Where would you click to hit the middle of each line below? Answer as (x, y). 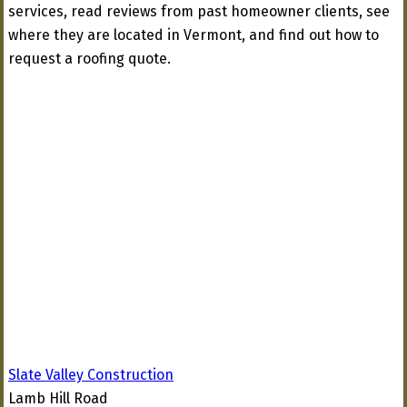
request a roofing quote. (89, 59)
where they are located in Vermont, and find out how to (194, 35)
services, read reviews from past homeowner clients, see (199, 11)
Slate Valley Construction (91, 375)
